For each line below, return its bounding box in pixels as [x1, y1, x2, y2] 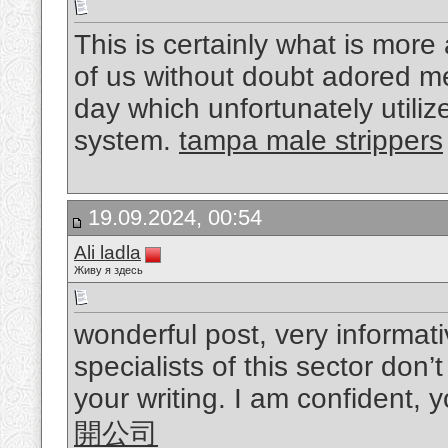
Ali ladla [74, 242, 141, 263]
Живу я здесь [74, 264, 143, 276]
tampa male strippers [179, 125, 443, 157]
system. [74, 125, 179, 157]
